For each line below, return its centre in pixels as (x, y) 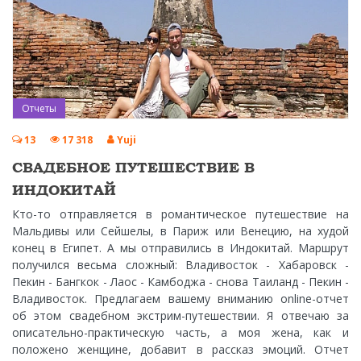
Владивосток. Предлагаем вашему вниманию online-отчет (180, 299)
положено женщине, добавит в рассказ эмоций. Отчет (180, 350)
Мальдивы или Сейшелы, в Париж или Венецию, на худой (180, 231)
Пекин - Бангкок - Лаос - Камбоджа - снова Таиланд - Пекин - (180, 282)
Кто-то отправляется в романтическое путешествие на (180, 214)
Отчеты (39, 109)
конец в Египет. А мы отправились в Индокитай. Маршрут (180, 248)
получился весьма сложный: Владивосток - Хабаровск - (180, 265)
